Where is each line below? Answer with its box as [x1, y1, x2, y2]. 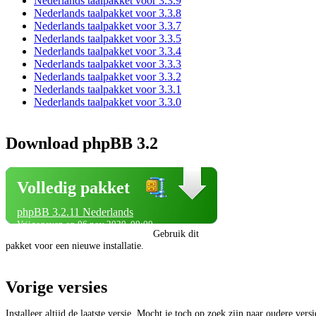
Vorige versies [6, 278, 107, 297]
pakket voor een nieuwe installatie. [6, 240, 144, 252]
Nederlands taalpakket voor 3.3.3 [34, 58, 181, 71]
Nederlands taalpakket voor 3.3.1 [34, 83, 181, 96]
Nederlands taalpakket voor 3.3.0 [34, 96, 181, 109]
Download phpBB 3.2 [6, 134, 158, 153]
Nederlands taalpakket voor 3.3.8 [34, 7, 181, 20]
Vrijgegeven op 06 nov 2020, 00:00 [17, 219, 153, 230]
